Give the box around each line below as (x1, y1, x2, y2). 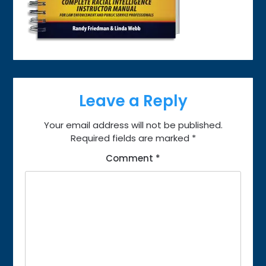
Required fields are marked (70, 132, 192, 144)
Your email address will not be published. (43, 119, 223, 131)
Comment (106, 152, 156, 164)
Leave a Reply (78, 90, 188, 112)
